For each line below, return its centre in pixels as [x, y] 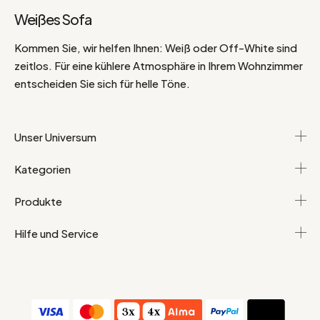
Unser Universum [55, 137]
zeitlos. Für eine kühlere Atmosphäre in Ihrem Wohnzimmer [159, 66]
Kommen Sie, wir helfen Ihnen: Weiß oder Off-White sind [156, 48]
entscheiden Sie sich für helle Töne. [102, 84]
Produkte [38, 201]
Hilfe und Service [56, 234]
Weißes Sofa [53, 19]
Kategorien [42, 169]
